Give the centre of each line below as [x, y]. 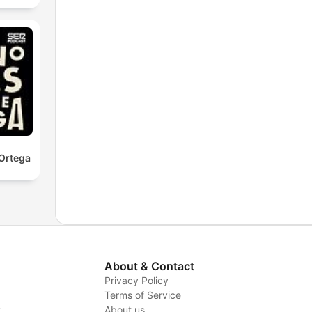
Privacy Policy [136, 280]
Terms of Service [142, 295]
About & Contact [149, 266]
